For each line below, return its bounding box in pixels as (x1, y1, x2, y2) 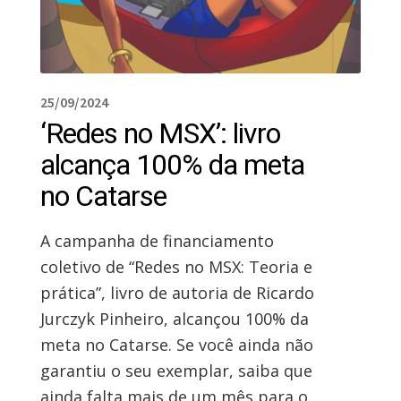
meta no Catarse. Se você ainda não (39, 333, 313, 355)
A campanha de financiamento (39, 229, 274, 252)
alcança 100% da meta (39, 147, 304, 182)
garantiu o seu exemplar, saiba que (39, 359, 312, 381)
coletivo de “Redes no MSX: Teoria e (39, 255, 312, 277)
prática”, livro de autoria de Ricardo (39, 281, 314, 303)
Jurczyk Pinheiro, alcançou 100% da (39, 307, 309, 329)
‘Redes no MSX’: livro (39, 115, 280, 150)
